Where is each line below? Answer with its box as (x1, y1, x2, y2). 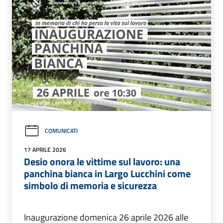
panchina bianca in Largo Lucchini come (24, 165, 191, 181)
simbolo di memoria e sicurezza (24, 177, 157, 193)
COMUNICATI (45, 126, 78, 136)
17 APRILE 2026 (24, 144, 66, 154)
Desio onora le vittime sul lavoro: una (24, 153, 180, 169)
